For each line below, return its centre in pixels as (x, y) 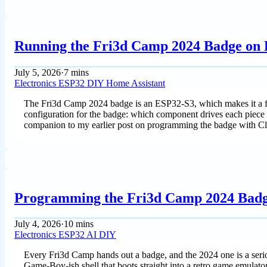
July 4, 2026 (38, 224)
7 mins (76, 72)
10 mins (79, 224)
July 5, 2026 (38, 72)
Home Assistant (136, 83)
